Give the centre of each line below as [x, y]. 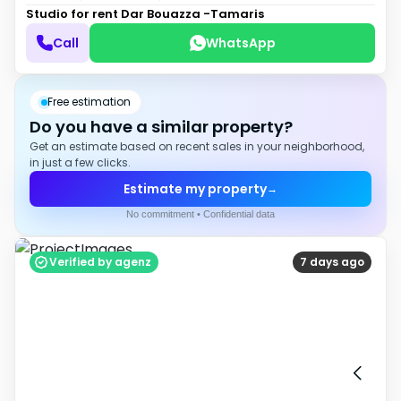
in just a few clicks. [80, 162]
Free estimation [89, 102]
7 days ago [332, 262]
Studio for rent [73, 14]
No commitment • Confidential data [200, 214]
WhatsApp [240, 43]
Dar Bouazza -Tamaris [192, 14]
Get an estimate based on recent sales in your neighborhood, [197, 146]
